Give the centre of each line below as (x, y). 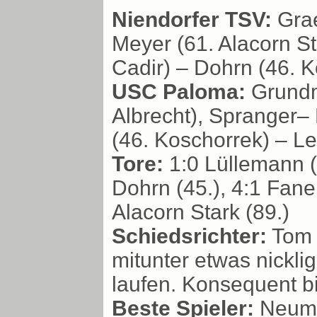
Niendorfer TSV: (192, 19)
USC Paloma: (179, 91)
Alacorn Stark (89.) (201, 212)
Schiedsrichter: (189, 236)
